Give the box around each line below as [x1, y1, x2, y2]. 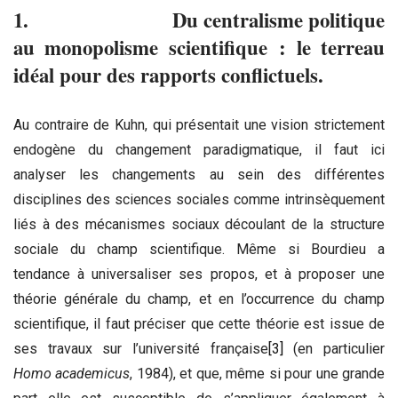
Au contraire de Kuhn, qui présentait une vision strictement [13, 115, 385, 133]
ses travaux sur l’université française [13, 339, 268, 357]
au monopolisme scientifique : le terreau [13, 32, 385, 62]
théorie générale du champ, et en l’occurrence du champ [13, 290, 385, 307]
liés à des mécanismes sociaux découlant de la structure [13, 215, 385, 233]
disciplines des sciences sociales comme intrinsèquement [13, 190, 385, 208]
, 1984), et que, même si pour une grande [130, 364, 386, 382]
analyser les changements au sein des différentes [13, 165, 385, 183]
